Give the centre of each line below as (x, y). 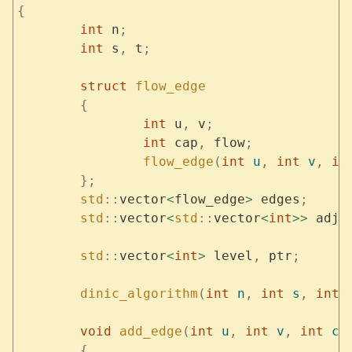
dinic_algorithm (139, 294)
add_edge (147, 332)
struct (103, 86)
